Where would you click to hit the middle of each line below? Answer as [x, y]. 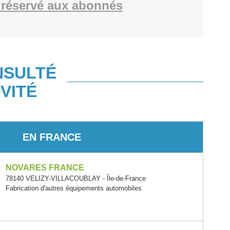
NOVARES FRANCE [45, 168]
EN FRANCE [52, 137]
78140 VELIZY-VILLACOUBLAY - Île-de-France [75, 178]
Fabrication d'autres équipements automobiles [73, 188]
